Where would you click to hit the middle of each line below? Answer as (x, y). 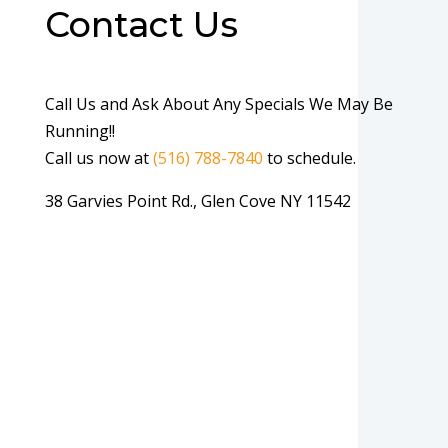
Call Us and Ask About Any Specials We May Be (218, 104)
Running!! (79, 131)
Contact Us (141, 24)
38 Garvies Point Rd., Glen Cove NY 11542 (197, 201)
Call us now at (98, 158)
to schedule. (309, 158)
